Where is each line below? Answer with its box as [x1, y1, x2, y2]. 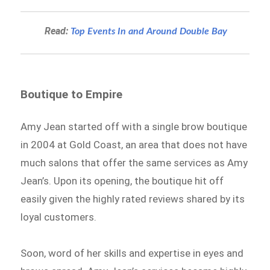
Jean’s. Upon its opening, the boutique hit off [20, 174, 224, 187]
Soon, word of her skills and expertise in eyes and [20, 246, 244, 259]
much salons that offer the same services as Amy [20, 156, 248, 169]
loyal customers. [20, 210, 97, 223]
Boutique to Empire [20, 87, 123, 101]
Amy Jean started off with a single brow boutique [20, 120, 248, 133]
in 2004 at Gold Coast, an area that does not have [20, 138, 248, 151]
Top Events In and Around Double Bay [71, 26, 228, 36]
